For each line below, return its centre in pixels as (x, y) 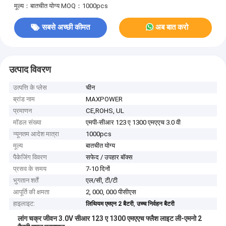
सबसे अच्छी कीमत (66, 27)
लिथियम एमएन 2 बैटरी (110, 204)
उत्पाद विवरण (30, 69)
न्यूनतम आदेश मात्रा (36, 134)
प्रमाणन (23, 111)
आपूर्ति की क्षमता (32, 192)
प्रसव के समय (30, 169)
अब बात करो (172, 27)
